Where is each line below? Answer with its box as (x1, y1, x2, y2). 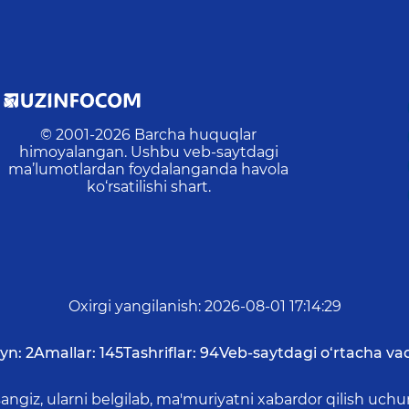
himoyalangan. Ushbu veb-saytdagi (18, 143, 278, 162)
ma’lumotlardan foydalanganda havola (8, 161, 289, 179)
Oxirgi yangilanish (68, 298, 198, 316)
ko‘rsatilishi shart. (86, 178, 211, 196)
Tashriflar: (122, 344, 196, 362)
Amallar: (33, 344, 96, 362)
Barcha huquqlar (134, 126, 257, 144)
